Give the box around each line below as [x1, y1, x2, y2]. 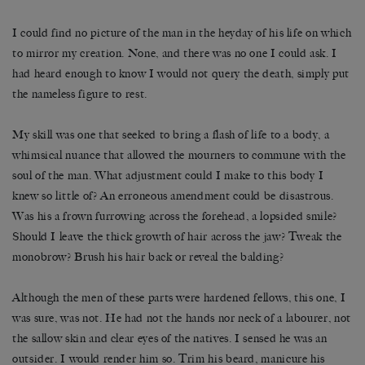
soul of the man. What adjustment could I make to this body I [12, 168, 324, 182]
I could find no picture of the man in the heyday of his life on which [12, 25, 352, 40]
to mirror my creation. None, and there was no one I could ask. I [12, 46, 337, 60]
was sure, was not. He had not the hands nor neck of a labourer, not [12, 310, 351, 325]
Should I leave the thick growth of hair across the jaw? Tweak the [12, 229, 342, 244]
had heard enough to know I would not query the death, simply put [12, 66, 350, 81]
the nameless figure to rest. [12, 86, 147, 101]
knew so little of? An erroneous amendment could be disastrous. [12, 188, 334, 203]
